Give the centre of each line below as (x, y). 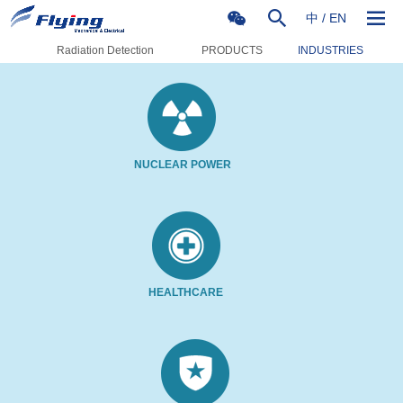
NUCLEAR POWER (183, 165)
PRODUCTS (232, 50)
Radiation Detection (105, 50)
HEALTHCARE (186, 292)
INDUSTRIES (331, 50)
